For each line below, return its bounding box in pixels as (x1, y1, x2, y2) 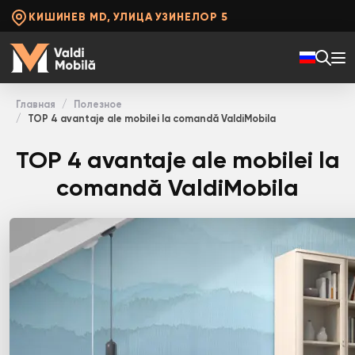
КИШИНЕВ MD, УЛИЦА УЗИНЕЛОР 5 (29, 12, 228, 23)
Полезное (74, 99, 122, 110)
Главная (16, 99, 55, 110)
